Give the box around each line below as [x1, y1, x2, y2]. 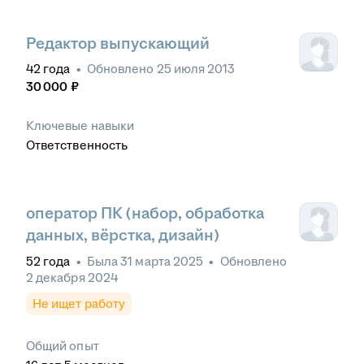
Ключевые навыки [26, 119, 135, 133]
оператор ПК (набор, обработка [26, 205, 264, 223]
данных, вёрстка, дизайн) [26, 227, 219, 245]
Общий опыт [26, 338, 99, 353]
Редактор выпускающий [26, 35, 210, 53]
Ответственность [26, 138, 128, 153]
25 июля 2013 [156, 62, 236, 76]
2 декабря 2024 [26, 270, 118, 284]
